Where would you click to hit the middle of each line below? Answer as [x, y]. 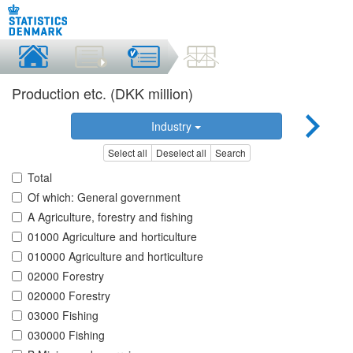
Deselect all [181, 153]
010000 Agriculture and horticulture [115, 256]
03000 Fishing [63, 316]
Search [230, 153]
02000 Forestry [66, 276]
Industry [173, 126]
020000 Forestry [69, 296]
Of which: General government [104, 197]
